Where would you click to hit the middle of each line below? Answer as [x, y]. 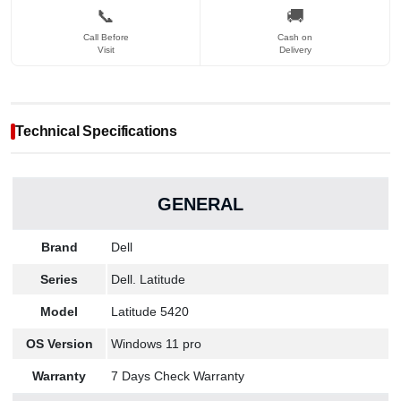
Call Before [106, 37]
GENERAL [200, 204]
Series [59, 279]
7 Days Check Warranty [178, 376]
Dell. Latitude [148, 279]
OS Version [59, 344]
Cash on [295, 37]
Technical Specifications [97, 131]
